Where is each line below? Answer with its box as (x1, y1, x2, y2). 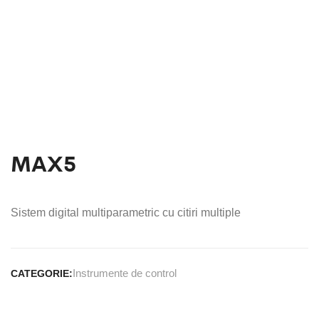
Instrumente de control (73, 267, 177, 279)
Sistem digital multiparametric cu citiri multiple (11, 206, 241, 219)
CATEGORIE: (11, 268, 73, 279)
